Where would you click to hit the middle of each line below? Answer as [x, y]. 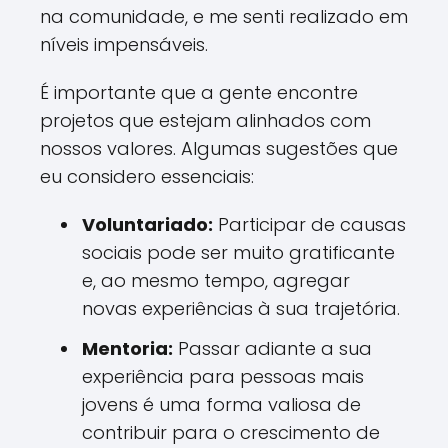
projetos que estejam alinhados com [205, 120]
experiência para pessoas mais [223, 376]
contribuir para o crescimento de [231, 432]
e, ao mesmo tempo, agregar [216, 280]
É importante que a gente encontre [199, 92]
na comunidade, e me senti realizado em [224, 16]
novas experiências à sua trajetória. [241, 308]
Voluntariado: [147, 224]
